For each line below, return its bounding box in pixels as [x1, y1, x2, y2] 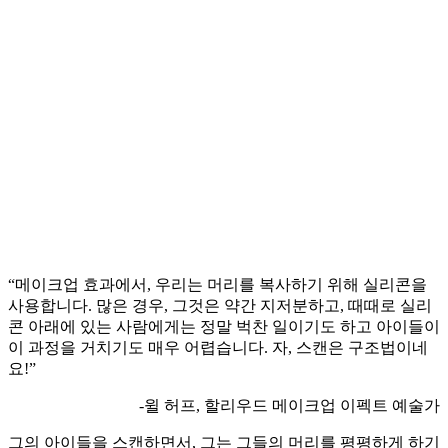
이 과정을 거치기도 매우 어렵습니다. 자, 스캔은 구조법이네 [8, 338, 428, 356]
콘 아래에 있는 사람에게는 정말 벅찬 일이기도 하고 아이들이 [8, 317, 440, 335]
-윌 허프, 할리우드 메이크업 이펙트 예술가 [139, 396, 440, 414]
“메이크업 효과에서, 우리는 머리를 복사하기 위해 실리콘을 [8, 275, 427, 293]
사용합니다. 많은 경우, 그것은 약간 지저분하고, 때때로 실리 [8, 296, 432, 314]
